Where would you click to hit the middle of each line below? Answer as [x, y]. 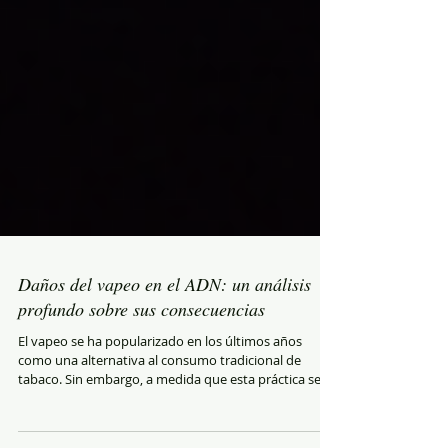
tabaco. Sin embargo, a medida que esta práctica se [169, 435]
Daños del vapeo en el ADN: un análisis [164, 340]
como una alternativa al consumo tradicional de [159, 416]
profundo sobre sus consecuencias [141, 365]
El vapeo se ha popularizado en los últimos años [160, 397]
